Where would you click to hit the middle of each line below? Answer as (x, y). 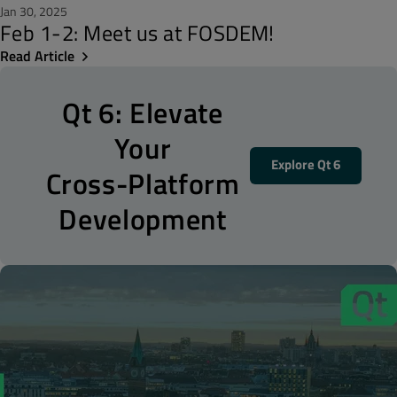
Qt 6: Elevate (143, 113)
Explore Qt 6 (306, 164)
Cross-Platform (143, 183)
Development (143, 219)
